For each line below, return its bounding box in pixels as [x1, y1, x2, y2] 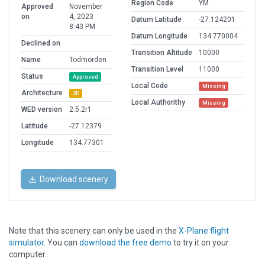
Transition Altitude [131, 49, 192, 57]
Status [21, 72, 43, 81]
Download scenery [40, 174, 108, 185]
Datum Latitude [131, 15, 182, 24]
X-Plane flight [179, 226, 229, 236]
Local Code [131, 82, 168, 91]
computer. [9, 250, 47, 260]
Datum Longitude [131, 32, 188, 41]
